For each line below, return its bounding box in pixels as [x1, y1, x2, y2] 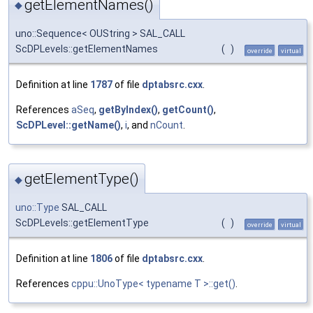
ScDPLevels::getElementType [15, 217, 149, 228]
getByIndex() [99, 103, 158, 115]
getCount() [162, 103, 214, 115]
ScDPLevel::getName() [16, 119, 121, 131]
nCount [150, 119, 183, 131]
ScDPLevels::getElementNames [15, 43, 158, 54]
